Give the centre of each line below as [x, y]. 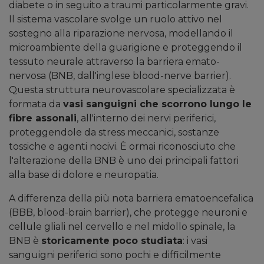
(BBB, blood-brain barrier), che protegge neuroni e [128, 213]
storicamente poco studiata [112, 241]
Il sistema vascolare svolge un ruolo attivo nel [115, 19]
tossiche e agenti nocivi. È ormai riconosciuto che [122, 147]
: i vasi [195, 241]
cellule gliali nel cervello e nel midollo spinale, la [122, 227]
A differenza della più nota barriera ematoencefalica [131, 199]
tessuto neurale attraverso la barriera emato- [114, 62]
